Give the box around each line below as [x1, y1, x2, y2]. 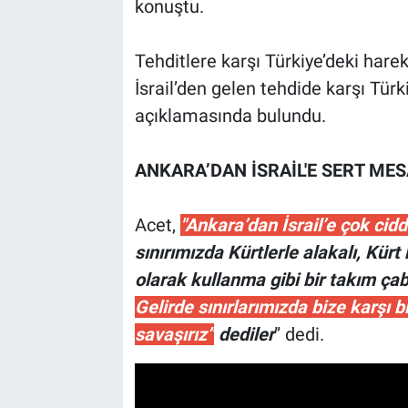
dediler [213, 323, 274, 346]
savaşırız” [134, 323, 214, 346]
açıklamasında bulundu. [134, 105, 326, 127]
